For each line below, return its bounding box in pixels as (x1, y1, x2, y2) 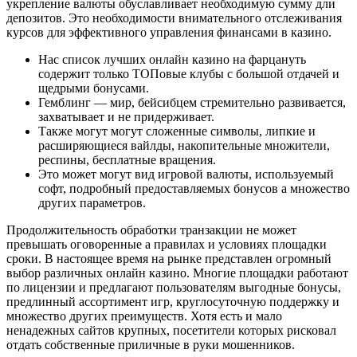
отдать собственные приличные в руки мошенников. (6, 337, 295, 351)
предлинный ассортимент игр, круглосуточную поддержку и (6, 294, 339, 308)
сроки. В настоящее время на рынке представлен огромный (6, 251, 331, 265)
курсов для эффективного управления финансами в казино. (6, 25, 331, 39)
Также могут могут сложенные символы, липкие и (38, 124, 316, 138)
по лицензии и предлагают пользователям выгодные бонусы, (6, 280, 341, 294)
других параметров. (38, 195, 146, 210)
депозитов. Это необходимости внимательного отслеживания (6, 10, 342, 25)
